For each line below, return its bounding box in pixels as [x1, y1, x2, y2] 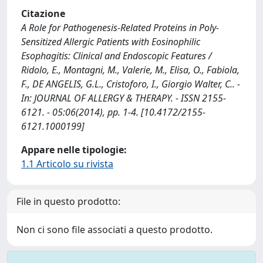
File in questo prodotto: [16, 195, 120, 208]
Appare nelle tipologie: [21, 143, 127, 156]
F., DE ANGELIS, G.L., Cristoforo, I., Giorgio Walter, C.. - [21, 77, 240, 90]
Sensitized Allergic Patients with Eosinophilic [21, 35, 200, 48]
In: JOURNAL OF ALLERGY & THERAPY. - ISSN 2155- [21, 92, 226, 104]
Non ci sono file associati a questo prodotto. [16, 223, 213, 236]
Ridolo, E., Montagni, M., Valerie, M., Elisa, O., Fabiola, [21, 63, 240, 76]
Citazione [21, 7, 65, 20]
